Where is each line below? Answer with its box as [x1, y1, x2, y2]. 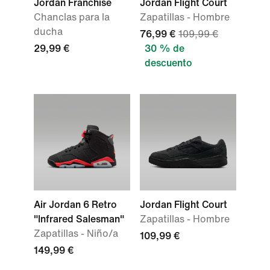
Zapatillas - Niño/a [34, 228, 118, 239]
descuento [145, 58, 192, 68]
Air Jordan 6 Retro [34, 199, 117, 210]
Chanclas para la [34, 12, 110, 22]
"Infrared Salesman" [34, 214, 124, 224]
